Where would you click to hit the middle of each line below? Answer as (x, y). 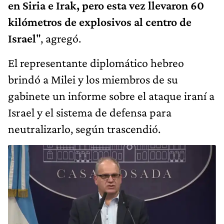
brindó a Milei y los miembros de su (93, 79)
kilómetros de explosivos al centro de (100, 21)
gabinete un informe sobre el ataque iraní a (111, 95)
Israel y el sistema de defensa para (90, 112)
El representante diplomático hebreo (96, 62)
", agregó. (58, 38)
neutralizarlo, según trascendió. (84, 128)
